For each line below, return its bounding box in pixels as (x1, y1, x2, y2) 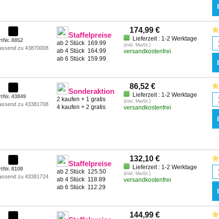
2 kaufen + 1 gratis (57, 96, 106, 103)
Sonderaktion (68, 87, 115, 95)
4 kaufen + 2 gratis (57, 104, 106, 110)
